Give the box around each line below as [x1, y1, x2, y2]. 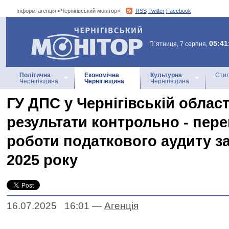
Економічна [84, 72, 119, 79]
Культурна [150, 72, 182, 79]
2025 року [7, 152, 78, 168]
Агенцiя [104, 200, 139, 211]
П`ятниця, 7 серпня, [149, 40, 209, 48]
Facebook [166, 8, 191, 14]
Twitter [148, 8, 165, 14]
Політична [19, 72, 51, 79]
